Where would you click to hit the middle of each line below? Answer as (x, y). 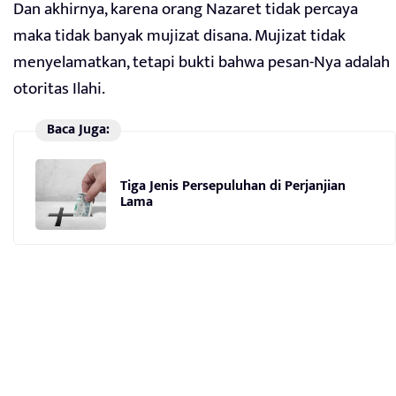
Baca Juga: (78, 130)
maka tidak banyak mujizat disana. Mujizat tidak (179, 36)
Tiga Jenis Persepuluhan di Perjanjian (233, 186)
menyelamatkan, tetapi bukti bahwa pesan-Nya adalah (202, 63)
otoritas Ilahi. (59, 89)
